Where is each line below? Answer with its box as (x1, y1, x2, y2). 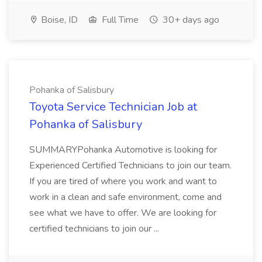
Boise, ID (39, 13, 78, 26)
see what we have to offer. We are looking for (29, 206, 216, 219)
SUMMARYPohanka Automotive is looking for (29, 143, 217, 156)
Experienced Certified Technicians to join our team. (29, 159, 232, 172)
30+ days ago (160, 13, 219, 26)
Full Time (99, 13, 139, 26)
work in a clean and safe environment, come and (29, 191, 222, 204)
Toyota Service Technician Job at (29, 99, 197, 115)
